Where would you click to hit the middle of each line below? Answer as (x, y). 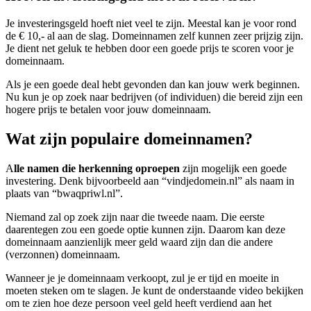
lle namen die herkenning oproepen (97, 168)
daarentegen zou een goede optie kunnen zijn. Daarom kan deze (145, 229)
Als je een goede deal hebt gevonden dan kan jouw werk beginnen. (153, 84)
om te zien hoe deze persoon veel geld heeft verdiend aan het (138, 303)
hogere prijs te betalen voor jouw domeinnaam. (110, 109)
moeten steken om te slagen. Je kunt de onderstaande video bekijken (154, 290)
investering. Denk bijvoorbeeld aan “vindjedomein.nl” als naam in (150, 180)
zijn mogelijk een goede (233, 168)
